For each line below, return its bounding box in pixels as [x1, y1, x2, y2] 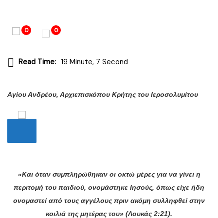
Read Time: [18, 57, 56, 67]
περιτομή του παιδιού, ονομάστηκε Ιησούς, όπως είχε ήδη [14, 183, 204, 191]
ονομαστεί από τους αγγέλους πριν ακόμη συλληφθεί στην [13, 196, 205, 204]
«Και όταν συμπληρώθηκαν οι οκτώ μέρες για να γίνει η [18, 170, 200, 178]
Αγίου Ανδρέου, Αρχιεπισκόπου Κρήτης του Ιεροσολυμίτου [7, 90, 198, 98]
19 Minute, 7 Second [61, 57, 128, 67]
